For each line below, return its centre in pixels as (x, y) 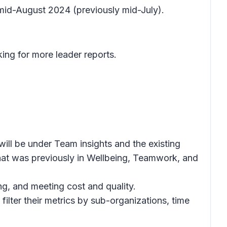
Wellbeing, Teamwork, (133, 158)
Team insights (83, 144)
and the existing (146, 144)
